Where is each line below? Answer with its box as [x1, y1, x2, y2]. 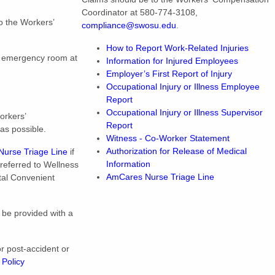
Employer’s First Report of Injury [106, 69, 232, 79]
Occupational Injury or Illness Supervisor [106, 107, 263, 117]
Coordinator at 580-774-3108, [82, 7, 198, 17]
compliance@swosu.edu [82, 20, 176, 30]
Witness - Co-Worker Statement [106, 133, 230, 143]
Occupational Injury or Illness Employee [106, 82, 260, 91]
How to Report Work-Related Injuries [106, 43, 251, 53]
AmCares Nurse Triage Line [106, 172, 214, 182]
